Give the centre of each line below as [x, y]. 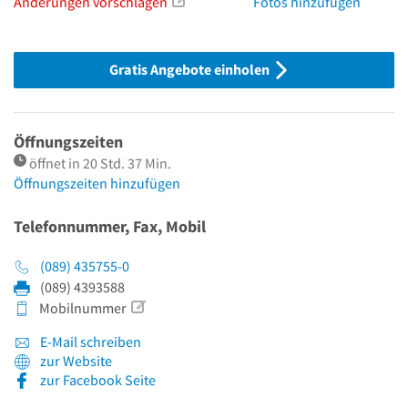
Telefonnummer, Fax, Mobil [110, 227]
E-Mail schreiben [89, 342]
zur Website [76, 361]
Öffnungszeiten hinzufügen [97, 184]
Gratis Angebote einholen [190, 70]
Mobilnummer [82, 308]
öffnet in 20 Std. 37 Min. [100, 163]
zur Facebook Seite [98, 380]
